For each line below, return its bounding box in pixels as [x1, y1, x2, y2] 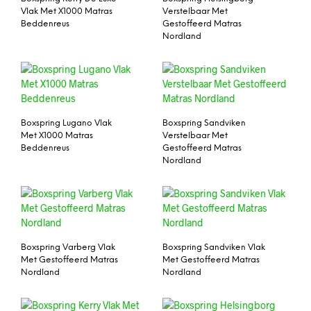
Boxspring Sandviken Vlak [162, 242, 265, 252]
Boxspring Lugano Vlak [21, 118, 112, 128]
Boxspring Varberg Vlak [21, 242, 115, 252]
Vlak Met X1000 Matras [21, 7, 112, 17]
